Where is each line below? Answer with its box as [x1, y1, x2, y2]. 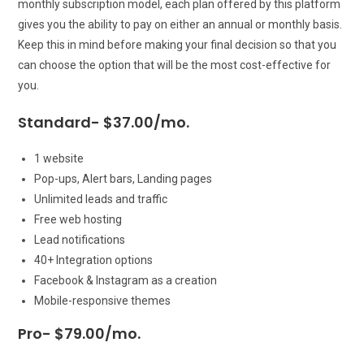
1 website [34, 151, 84, 165]
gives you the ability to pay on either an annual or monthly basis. [18, 17, 343, 31]
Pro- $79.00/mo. [18, 323, 141, 344]
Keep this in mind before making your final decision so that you [18, 37, 337, 51]
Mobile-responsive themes [34, 293, 171, 307]
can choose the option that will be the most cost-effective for [18, 58, 331, 71]
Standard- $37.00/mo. [18, 111, 190, 132]
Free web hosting [34, 212, 123, 226]
